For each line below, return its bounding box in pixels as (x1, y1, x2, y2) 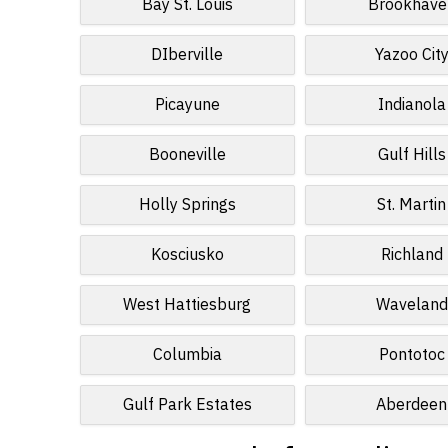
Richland (380, 243, 443, 267)
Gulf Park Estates (122, 393, 252, 417)
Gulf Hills (377, 143, 446, 167)
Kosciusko (150, 243, 224, 267)
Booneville (148, 143, 226, 167)
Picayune (154, 93, 220, 117)
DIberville (151, 43, 224, 67)
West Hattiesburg (123, 293, 252, 317)
